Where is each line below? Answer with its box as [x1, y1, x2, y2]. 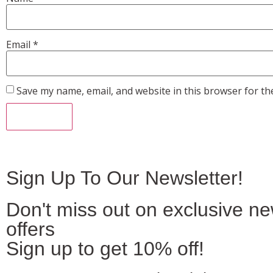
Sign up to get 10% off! [6, 237, 204, 260]
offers [6, 218, 55, 240]
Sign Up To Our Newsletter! [6, 166, 243, 189]
